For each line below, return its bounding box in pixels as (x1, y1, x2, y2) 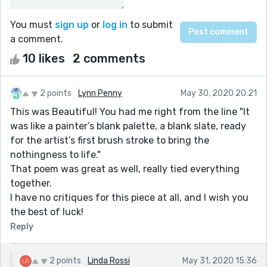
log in (103, 18, 128, 30)
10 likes (20, 51, 68, 66)
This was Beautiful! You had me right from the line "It (10, 105, 250, 117)
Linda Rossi (88, 255, 130, 266)
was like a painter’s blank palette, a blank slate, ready (10, 120, 246, 132)
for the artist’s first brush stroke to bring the (10, 134, 209, 146)
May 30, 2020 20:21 (181, 88, 257, 98)
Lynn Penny (78, 88, 122, 98)
